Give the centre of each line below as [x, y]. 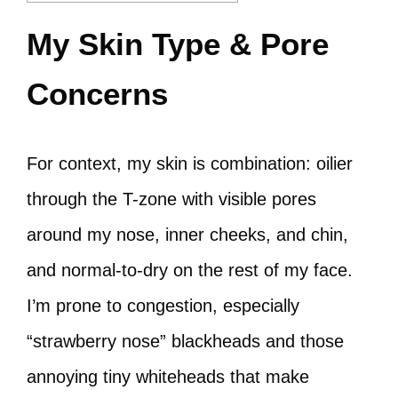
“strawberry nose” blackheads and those [185, 341]
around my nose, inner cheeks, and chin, [187, 235]
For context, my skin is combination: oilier [190, 163]
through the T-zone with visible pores [171, 199]
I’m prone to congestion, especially [163, 306]
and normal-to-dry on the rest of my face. [190, 270]
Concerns [97, 94]
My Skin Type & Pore [178, 44]
